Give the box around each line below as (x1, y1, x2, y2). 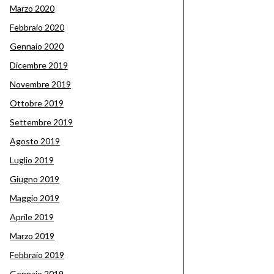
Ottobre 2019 (10, 98, 64, 108)
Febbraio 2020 (10, 22, 64, 32)
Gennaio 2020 (10, 41, 64, 51)
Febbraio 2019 (10, 250, 64, 260)
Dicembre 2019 (10, 60, 68, 70)
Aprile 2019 (10, 212, 54, 222)
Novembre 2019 (10, 79, 71, 89)
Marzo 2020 (10, 3, 54, 13)
